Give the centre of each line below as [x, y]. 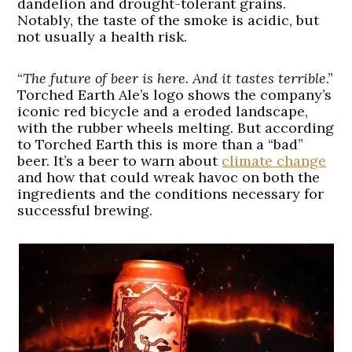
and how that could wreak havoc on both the [169, 178]
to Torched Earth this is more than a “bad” [161, 145]
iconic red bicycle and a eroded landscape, [163, 112]
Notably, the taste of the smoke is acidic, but [169, 20]
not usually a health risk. [103, 37]
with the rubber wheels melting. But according [176, 128]
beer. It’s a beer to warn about [120, 161]
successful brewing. [85, 211]
